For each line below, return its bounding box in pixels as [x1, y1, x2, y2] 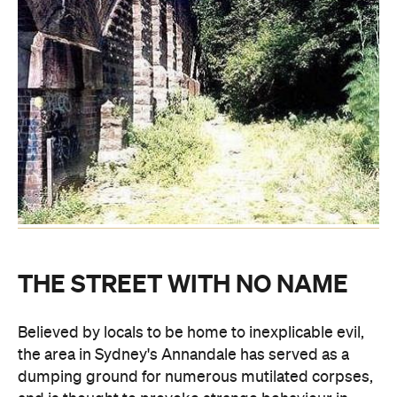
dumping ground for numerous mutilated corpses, [18, 369, 373, 385]
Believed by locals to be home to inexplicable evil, [18, 324, 364, 341]
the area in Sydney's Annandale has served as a [18, 346, 349, 363]
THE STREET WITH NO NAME [18, 269, 348, 299]
